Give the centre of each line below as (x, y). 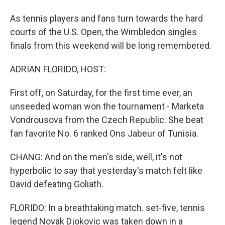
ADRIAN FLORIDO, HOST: (58, 69)
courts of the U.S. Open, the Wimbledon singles (103, 32)
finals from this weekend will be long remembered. (111, 45)
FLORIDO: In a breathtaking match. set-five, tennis (107, 208)
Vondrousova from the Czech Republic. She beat (107, 120)
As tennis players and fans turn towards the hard (106, 18)
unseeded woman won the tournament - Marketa (107, 106)
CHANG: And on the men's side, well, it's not (96, 157)
